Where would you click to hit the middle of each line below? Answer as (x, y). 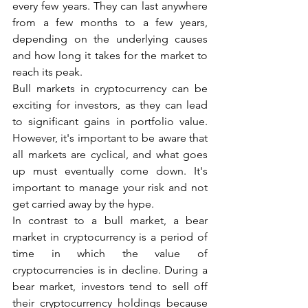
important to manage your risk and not (110, 187)
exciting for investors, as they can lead (110, 104)
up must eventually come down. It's (110, 170)
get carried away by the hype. (83, 203)
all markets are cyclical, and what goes (110, 154)
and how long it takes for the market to (110, 55)
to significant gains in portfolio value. (110, 121)
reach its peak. (47, 71)
